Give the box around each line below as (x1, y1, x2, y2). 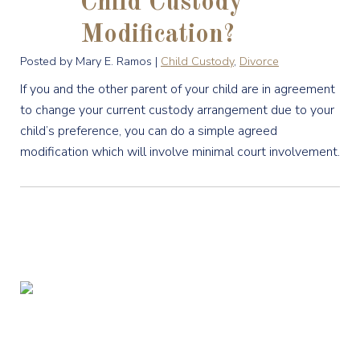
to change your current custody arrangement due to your (20, 101, 334, 119)
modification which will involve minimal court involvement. (20, 143, 340, 161)
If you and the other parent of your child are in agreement (20, 80, 335, 98)
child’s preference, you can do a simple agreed (20, 122, 277, 140)
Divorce (239, 53, 279, 69)
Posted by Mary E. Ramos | (20, 53, 161, 69)
